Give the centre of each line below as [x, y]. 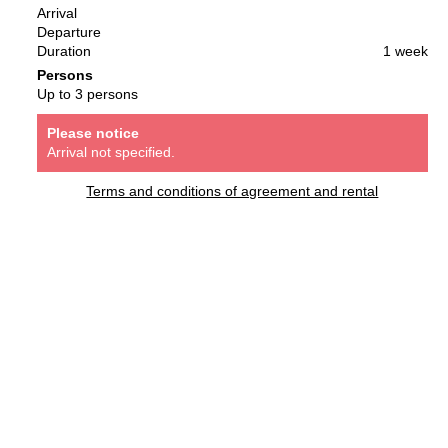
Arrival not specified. [110, 152]
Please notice [92, 133]
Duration [63, 51]
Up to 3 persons [87, 94]
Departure [68, 32]
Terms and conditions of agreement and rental [232, 191]
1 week [405, 51]
